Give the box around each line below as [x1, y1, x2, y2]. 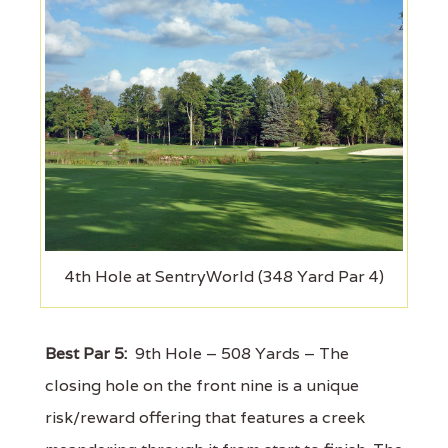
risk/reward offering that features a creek [45, 407, 365, 429]
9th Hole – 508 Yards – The [127, 343, 349, 365]
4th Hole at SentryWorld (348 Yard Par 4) [64, 266, 384, 288]
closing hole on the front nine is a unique [45, 375, 359, 397]
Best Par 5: [45, 343, 127, 365]
